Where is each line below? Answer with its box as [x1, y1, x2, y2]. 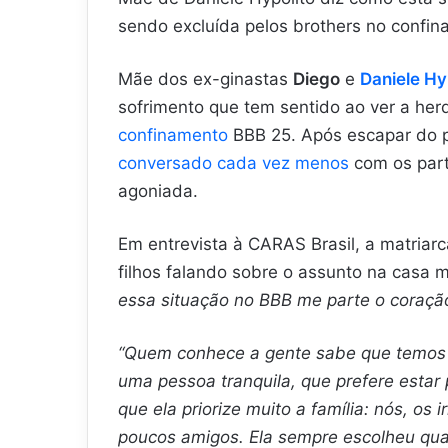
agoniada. [118, 180, 198, 201]
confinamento [118, 124, 228, 145]
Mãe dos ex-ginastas [118, 68, 293, 89]
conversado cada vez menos [118, 152, 349, 173]
